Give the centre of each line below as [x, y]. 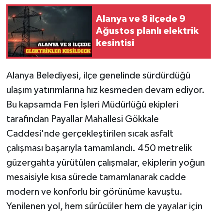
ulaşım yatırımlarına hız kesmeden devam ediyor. [105, 90]
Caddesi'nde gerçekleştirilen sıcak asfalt [90, 133]
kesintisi [115, 43]
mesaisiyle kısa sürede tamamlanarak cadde [96, 177]
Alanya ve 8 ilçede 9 [141, 19]
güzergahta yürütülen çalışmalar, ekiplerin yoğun [105, 163]
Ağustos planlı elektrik [147, 31]
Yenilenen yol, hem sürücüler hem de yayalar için [104, 206]
